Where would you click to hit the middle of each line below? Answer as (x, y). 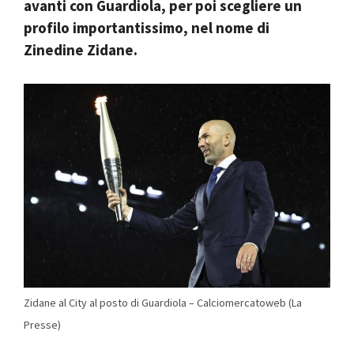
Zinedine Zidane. (81, 50)
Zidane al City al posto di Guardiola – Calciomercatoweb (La (163, 303)
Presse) (42, 325)
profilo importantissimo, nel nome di (147, 28)
